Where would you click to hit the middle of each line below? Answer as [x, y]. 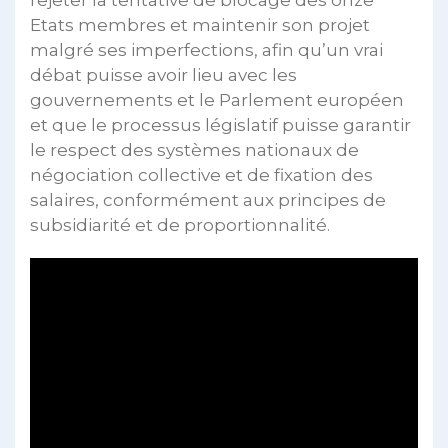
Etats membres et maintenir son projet [200, 24]
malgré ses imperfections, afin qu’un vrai [206, 49]
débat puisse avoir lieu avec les [163, 74]
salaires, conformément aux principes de [208, 199]
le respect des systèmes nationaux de [194, 149]
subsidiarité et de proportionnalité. [180, 224]
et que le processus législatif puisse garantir [220, 124]
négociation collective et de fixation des [201, 174]
